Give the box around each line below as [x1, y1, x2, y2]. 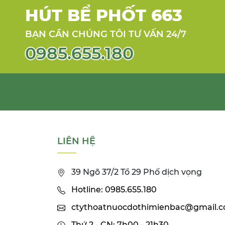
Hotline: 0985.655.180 [71, 185, 157, 195]
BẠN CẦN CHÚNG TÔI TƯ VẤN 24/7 [25, 29, 186, 40]
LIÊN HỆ [57, 136, 95, 147]
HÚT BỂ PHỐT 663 [25, 5, 182, 26]
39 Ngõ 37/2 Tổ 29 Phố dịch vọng [71, 167, 202, 177]
